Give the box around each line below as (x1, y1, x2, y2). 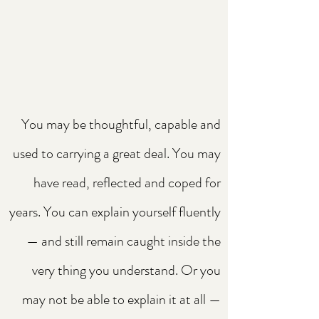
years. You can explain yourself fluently (9, 202, 221, 222)
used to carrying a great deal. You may (13, 143, 221, 164)
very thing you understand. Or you (32, 260, 221, 281)
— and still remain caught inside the (26, 231, 221, 251)
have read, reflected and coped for (33, 172, 221, 193)
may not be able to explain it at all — (22, 289, 221, 310)
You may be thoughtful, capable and (21, 114, 221, 135)
